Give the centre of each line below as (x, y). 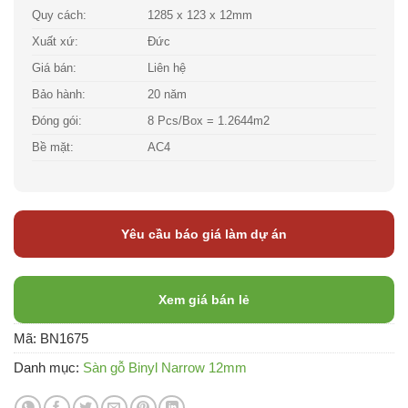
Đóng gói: (57, 122)
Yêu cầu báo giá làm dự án (204, 235)
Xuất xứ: (55, 42)
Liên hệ (167, 69)
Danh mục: (48, 368)
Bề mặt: (53, 148)
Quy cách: (59, 16)
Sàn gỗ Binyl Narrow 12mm (165, 368)
